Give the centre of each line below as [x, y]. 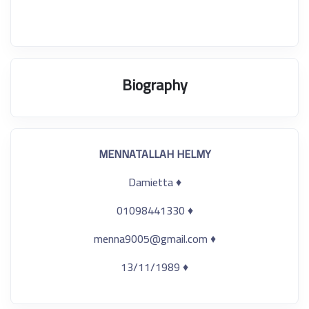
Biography [154, 85]
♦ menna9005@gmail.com [211, 239]
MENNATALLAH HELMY [154, 154]
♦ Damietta [177, 182]
